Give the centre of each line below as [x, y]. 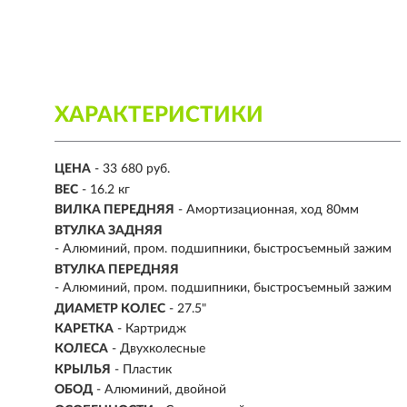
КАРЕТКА [84, 328]
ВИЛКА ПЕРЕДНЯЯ [114, 210]
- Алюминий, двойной [161, 390]
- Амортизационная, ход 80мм [268, 210]
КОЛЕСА [81, 349]
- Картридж [152, 328]
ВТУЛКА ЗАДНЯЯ [109, 230]
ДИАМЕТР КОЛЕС [110, 308]
